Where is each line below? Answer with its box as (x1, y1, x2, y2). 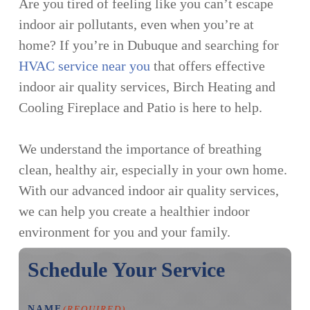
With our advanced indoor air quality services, (19, 183, 280, 199)
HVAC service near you (19, 58, 151, 74)
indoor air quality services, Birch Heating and (19, 79, 276, 95)
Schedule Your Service (28, 257, 226, 281)
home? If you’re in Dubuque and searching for (19, 37, 280, 53)
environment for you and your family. (19, 224, 231, 240)
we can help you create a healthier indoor (19, 203, 250, 219)
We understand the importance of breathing (19, 141, 262, 157)
